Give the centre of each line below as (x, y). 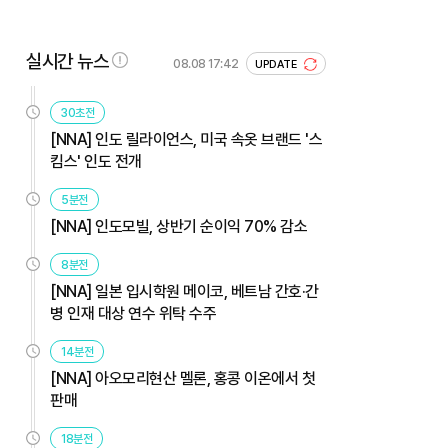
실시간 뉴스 (67, 61)
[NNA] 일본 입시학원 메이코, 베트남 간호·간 (184, 291)
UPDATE (277, 64)
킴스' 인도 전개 (96, 161)
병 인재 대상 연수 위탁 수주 (133, 313)
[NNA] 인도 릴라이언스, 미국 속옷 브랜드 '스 (186, 139)
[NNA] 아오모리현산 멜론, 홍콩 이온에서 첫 (182, 378)
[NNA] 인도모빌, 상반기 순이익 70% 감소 (178, 226)
